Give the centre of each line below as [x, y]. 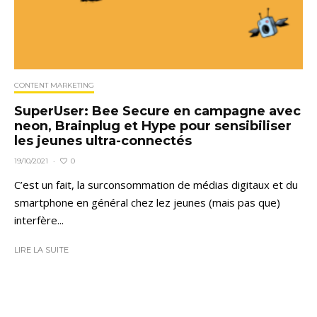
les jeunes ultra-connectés [103, 141]
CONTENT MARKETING [54, 86]
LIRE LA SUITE [41, 250]
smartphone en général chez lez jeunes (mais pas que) [147, 203]
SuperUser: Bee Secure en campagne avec [157, 111]
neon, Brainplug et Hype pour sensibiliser [153, 126]
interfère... [39, 220]
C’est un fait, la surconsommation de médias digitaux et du [156, 185]
